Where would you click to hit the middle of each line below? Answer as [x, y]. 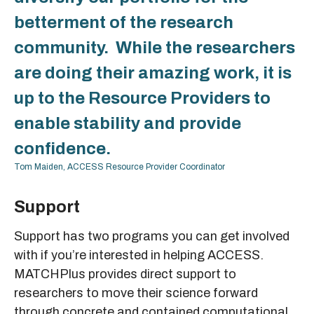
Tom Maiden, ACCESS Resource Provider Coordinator [120, 166]
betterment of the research [124, 22]
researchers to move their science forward [136, 293]
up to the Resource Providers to [142, 98]
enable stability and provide [128, 123]
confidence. [64, 148]
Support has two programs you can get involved [152, 236]
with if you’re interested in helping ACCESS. [139, 255]
